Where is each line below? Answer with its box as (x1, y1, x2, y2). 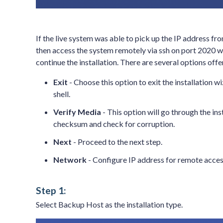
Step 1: (36, 185, 66, 197)
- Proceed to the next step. (72, 137, 162, 147)
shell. (53, 89, 70, 99)
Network (53, 155, 87, 165)
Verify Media (53, 107, 101, 117)
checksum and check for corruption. (53, 119, 175, 129)
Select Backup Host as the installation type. (36, 200, 183, 210)
